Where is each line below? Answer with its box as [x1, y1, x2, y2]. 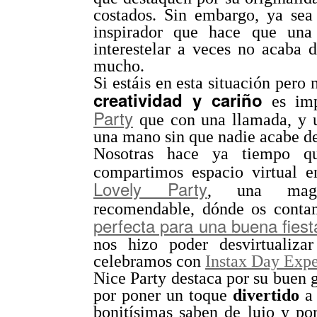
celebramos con [93, 252, 205, 270]
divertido [233, 286, 306, 304]
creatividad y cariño [93, 88, 272, 112]
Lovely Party [93, 176, 207, 201]
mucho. [93, 57, 144, 75]
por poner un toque [93, 286, 234, 304]
